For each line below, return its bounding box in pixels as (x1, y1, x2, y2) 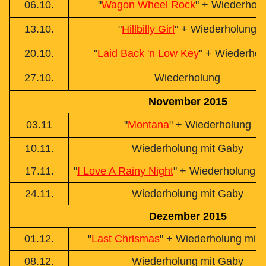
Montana (127, 119, 169, 131)
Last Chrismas (91, 233, 160, 245)
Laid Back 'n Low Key (97, 47, 199, 60)
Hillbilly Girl (122, 23, 175, 36)
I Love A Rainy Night (77, 165, 173, 178)
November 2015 (148, 96, 227, 108)
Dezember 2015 (148, 210, 227, 223)
